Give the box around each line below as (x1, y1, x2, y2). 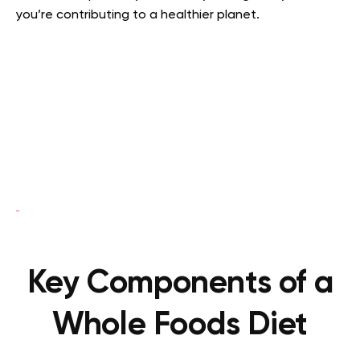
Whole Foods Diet (52, 309, 308, 342)
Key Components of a (27, 267, 333, 300)
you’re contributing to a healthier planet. (16, 8, 260, 22)
